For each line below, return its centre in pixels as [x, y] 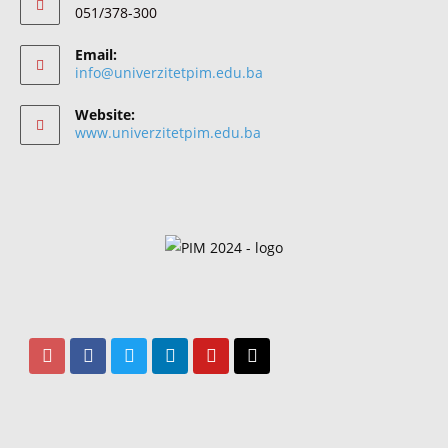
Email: [96, 54]
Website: [105, 114]
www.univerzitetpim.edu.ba [168, 132]
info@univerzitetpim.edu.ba [169, 72]
